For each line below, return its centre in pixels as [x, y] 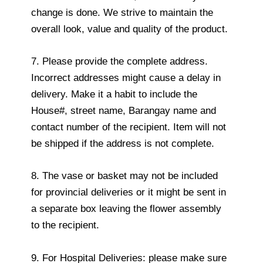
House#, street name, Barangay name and [124, 111]
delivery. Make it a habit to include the [114, 95]
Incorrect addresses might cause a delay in [126, 78]
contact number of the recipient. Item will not [129, 127]
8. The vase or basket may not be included [124, 176]
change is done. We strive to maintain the [122, 13]
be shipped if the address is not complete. [123, 144]
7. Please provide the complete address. [119, 62]
